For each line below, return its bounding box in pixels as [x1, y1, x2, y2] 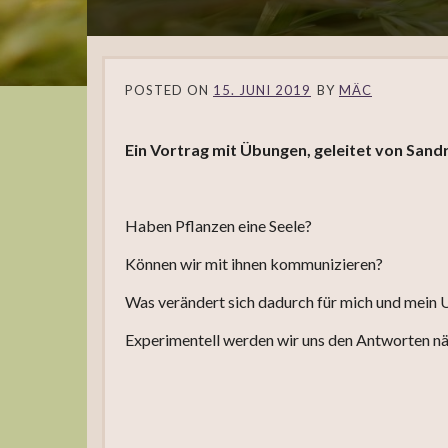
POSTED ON [125, 82, 213, 98]
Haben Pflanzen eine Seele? [125, 216, 312, 235]
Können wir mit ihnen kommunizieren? [125, 254, 383, 273]
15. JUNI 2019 [213, 82, 311, 98]
